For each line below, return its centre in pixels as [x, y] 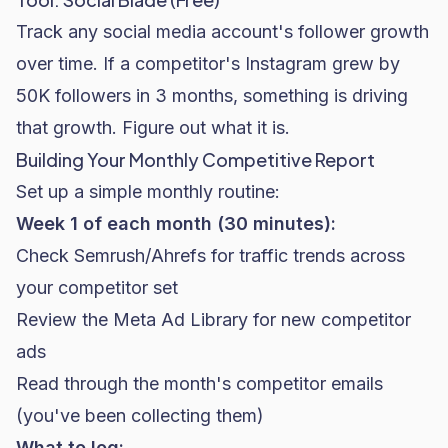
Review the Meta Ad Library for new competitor [213, 319]
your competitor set [97, 287]
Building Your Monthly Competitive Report [195, 159]
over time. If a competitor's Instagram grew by [208, 63]
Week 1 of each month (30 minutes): [176, 223]
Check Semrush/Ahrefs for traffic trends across [210, 255]
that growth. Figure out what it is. [153, 127]
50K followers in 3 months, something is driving [212, 95]
